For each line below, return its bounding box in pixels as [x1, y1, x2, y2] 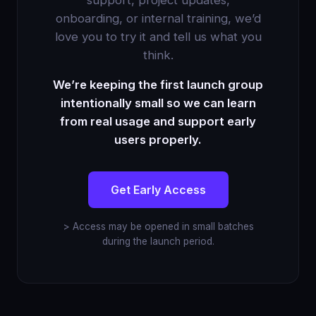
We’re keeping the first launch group [53, 78, 263, 92]
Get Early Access [110, 182, 206, 197]
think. [142, 48, 174, 63]
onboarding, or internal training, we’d [55, 11, 261, 26]
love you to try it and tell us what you [54, 30, 262, 44]
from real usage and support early [60, 114, 256, 129]
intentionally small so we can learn [60, 96, 256, 111]
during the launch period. [102, 236, 214, 248]
